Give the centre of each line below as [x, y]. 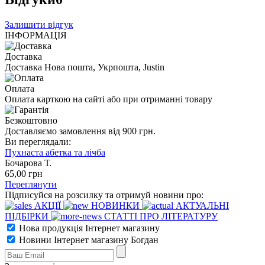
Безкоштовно [31, 121]
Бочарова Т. [28, 163]
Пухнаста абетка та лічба [55, 153]
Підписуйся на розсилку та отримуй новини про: [104, 195]
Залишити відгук [39, 25]
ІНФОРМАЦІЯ [36, 35]
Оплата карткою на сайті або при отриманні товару [109, 99]
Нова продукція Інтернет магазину [88, 228]
